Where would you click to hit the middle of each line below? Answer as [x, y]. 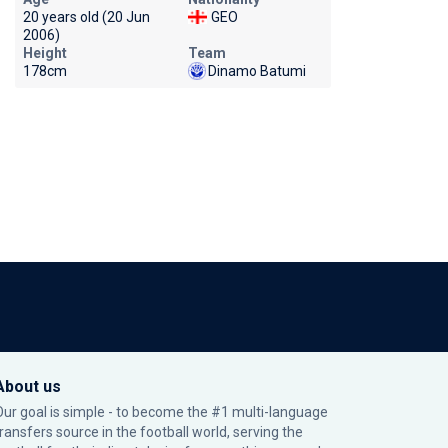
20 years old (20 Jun [86, 17]
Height [44, 53]
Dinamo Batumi [256, 71]
